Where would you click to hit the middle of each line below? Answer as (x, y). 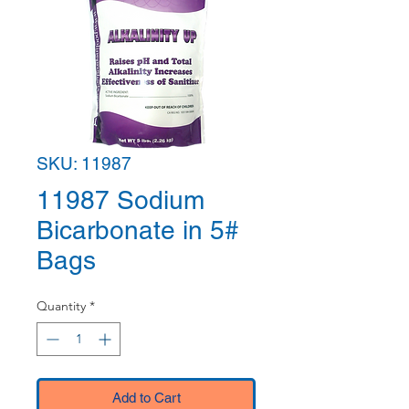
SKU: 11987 (84, 163)
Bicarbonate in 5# (138, 230)
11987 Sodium (121, 200)
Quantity (61, 306)
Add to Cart (146, 398)
